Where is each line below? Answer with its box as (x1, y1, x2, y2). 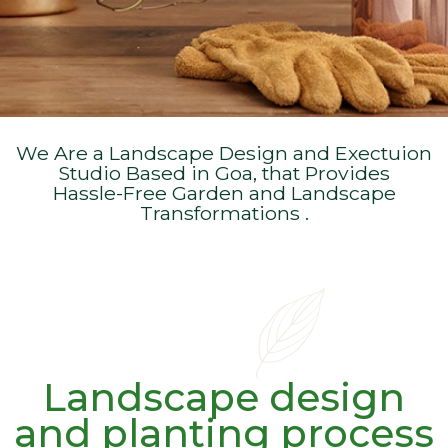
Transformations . (139, 200, 309, 225)
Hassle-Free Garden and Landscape (52, 180, 396, 205)
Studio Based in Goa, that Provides (58, 160, 390, 185)
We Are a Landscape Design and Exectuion (16, 140, 432, 165)
